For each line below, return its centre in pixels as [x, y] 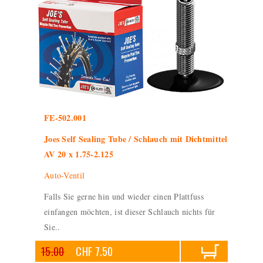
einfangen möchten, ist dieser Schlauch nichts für [130, 212]
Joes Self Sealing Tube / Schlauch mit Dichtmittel [136, 139]
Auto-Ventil [65, 175]
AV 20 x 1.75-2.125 [79, 154]
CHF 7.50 [95, 251]
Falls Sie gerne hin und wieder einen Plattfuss [124, 196]
